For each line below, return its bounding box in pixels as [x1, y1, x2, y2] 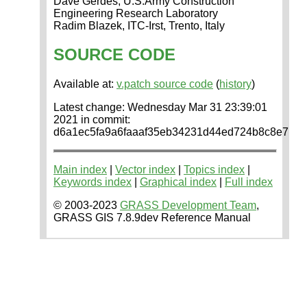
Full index [225, 176, 273, 188]
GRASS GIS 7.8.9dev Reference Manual [53, 212, 251, 224]
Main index [53, 164, 107, 176]
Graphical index [140, 176, 217, 188]
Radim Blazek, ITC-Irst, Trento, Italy [53, 19, 225, 32]
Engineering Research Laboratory [53, 7, 218, 19]
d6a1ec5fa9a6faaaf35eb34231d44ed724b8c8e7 [53, 126, 288, 138]
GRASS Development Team [120, 199, 256, 212]
